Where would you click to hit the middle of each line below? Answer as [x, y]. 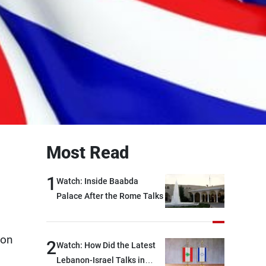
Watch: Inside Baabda [97, 181]
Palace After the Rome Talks [110, 196]
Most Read [88, 153]
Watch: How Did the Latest [106, 245]
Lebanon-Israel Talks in [101, 260]
